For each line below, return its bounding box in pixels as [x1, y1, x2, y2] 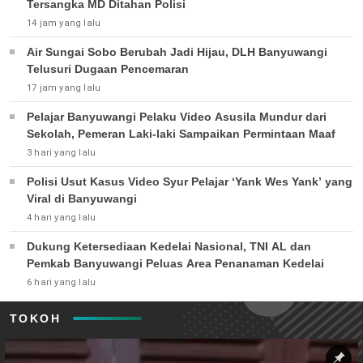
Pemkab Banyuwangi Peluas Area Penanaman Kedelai [27, 256, 324, 270]
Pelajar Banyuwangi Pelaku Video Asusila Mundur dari [27, 109, 327, 123]
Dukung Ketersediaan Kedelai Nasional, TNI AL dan [27, 239, 311, 253]
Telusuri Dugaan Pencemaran [27, 62, 189, 75]
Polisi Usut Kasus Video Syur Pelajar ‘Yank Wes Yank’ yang [27, 174, 352, 188]
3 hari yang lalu [27, 147, 96, 158]
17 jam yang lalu [27, 82, 101, 93]
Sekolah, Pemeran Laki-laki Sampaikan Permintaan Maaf [27, 126, 335, 140]
